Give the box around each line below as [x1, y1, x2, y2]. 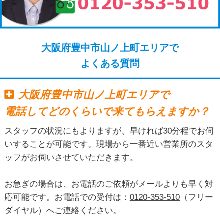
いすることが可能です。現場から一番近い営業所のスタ [4, 139, 213, 149]
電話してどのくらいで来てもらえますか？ [4, 105, 210, 117]
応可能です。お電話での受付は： [4, 192, 130, 202]
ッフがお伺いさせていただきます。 [4, 153, 138, 163]
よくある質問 [81, 57, 139, 69]
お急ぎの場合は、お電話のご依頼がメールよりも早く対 [4, 179, 213, 189]
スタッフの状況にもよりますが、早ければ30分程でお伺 [4, 126, 214, 136]
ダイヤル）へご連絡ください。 [4, 206, 121, 216]
